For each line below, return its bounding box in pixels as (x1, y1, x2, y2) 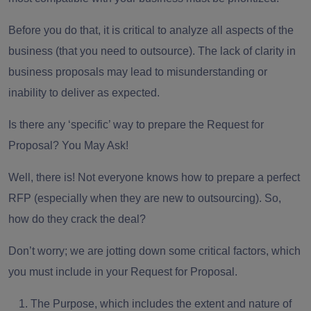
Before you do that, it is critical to (8, 24, 169, 36)
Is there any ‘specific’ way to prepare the (8, 118, 207, 131)
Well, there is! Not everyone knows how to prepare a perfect (8, 171, 300, 183)
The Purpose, (31, 297, 100, 310)
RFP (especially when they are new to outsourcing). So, (8, 192, 281, 204)
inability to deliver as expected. (8, 86, 162, 99)
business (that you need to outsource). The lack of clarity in (8, 44, 296, 57)
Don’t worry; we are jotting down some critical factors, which (8, 244, 301, 257)
